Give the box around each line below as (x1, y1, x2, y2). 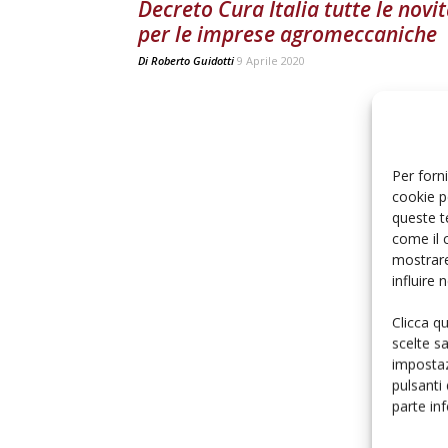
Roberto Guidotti (151, 53, 234, 68)
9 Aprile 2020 (237, 53, 305, 68)
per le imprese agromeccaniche (138, 20, 437, 48)
